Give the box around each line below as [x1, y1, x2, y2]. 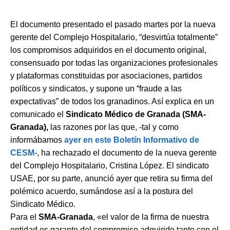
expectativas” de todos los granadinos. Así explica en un [10, 97, 214, 106]
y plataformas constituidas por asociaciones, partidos [10, 71, 202, 80]
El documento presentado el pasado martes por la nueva [10, 20, 216, 29]
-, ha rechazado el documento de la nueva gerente [34, 148, 217, 157]
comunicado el [10, 109, 66, 119]
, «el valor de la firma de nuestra [93, 212, 209, 221]
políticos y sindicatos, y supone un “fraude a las [10, 84, 182, 93]
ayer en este [64, 135, 113, 144]
